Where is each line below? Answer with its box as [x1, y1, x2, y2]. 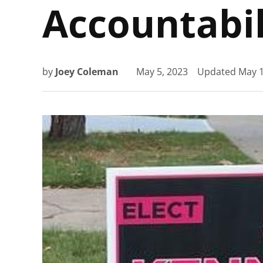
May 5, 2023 [136, 65, 188, 79]
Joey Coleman [55, 65, 119, 79]
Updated [197, 65, 238, 79]
